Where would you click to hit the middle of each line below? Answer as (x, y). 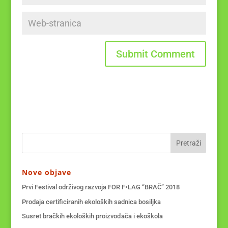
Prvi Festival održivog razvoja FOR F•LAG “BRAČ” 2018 (101, 187)
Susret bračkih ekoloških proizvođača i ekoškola (92, 216)
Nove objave (46, 172)
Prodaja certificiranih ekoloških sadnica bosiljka (91, 202)
